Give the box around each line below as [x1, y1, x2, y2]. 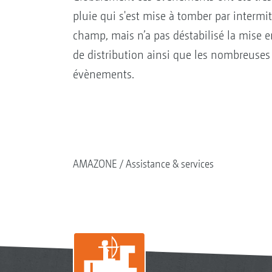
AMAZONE [72, 157, 117, 170]
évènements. [72, 67, 134, 81]
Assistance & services [125, 157, 214, 170]
